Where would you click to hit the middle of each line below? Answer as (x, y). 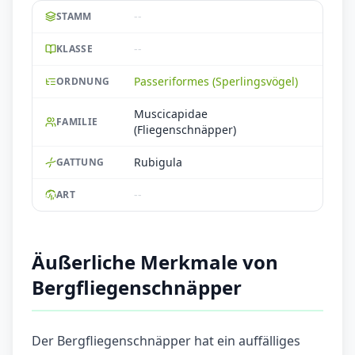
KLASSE (74, 49)
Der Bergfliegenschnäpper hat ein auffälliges (166, 341)
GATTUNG (80, 162)
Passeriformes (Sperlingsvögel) (216, 82)
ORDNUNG (83, 82)
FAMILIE (77, 122)
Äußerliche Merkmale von (155, 262)
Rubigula (158, 162)
